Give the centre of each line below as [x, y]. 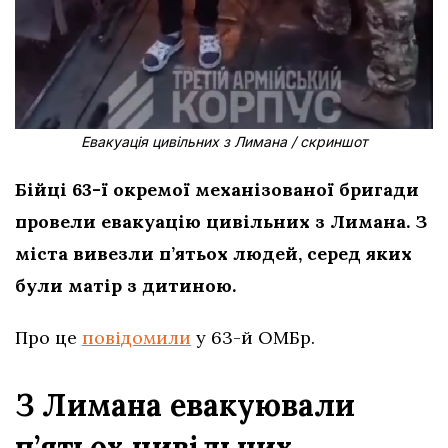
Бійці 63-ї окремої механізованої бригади [217, 189]
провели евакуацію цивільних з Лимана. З [221, 221]
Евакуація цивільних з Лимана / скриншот [224, 141]
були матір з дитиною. [125, 285]
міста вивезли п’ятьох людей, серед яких [213, 253]
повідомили [136, 337]
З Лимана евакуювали [185, 404]
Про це [48, 337]
